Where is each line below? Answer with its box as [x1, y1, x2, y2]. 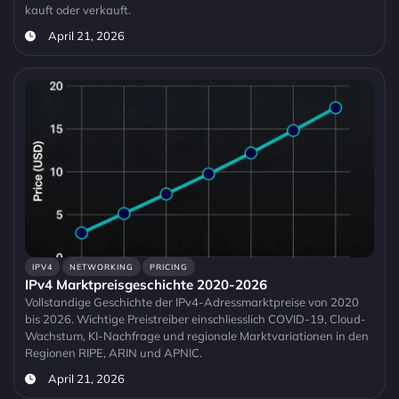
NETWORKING [69, 262, 134, 273]
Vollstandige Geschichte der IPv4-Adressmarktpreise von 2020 [25, 295, 359, 310]
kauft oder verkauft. [25, 3, 131, 18]
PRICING [150, 262, 189, 273]
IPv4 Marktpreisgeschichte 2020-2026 [25, 276, 267, 294]
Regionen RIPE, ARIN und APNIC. [25, 346, 202, 361]
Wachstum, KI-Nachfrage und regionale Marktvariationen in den [25, 329, 369, 344]
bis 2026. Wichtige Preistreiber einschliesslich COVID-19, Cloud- [25, 312, 366, 327]
